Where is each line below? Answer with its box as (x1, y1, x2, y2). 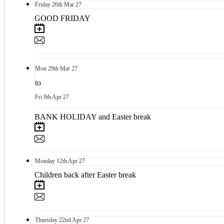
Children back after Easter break (34, 170, 136, 179)
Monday (35, 157, 55, 164)
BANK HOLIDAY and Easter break (34, 112, 151, 121)
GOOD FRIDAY (34, 13, 90, 22)
